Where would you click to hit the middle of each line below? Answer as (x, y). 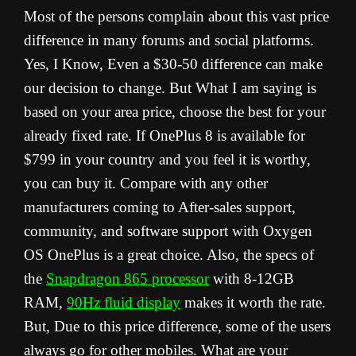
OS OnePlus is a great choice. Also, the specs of (169, 255)
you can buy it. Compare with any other (146, 184)
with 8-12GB (252, 279)
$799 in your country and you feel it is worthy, (167, 160)
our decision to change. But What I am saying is (170, 88)
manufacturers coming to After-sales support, (160, 207)
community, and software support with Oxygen (168, 231)
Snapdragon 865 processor (128, 279)
